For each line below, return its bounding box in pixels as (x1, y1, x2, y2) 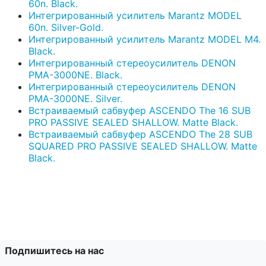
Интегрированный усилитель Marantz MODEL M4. (28, 33, 261, 46)
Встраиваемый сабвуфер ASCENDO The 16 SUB (28, 104, 251, 117)
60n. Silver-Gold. (28, 21, 103, 34)
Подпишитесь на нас (5, 245, 104, 257)
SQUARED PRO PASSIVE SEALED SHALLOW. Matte (28, 140, 257, 153)
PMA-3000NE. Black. (28, 69, 122, 81)
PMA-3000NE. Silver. (28, 93, 122, 105)
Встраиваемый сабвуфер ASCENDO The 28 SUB (28, 128, 252, 141)
